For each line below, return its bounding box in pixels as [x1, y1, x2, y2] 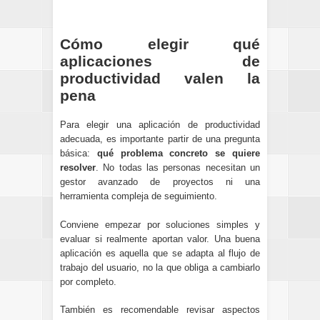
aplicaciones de [60, 52, 260, 69]
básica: [60, 148, 97, 159]
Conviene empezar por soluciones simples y [60, 219, 260, 230]
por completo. [60, 276, 116, 287]
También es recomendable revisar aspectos [60, 304, 260, 316]
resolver [60, 162, 96, 174]
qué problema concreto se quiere [96, 148, 261, 159]
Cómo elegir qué [60, 35, 260, 52]
